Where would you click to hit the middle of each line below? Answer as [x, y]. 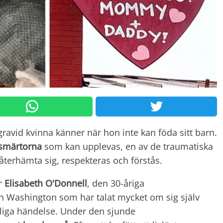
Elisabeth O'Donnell [46, 183]
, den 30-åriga [116, 183]
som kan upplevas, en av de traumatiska [127, 146]
